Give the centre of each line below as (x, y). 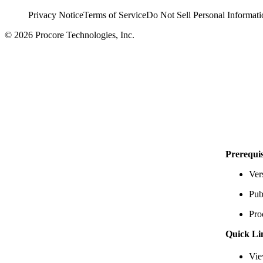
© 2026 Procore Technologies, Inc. (70, 35)
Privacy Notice (56, 15)
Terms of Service (115, 15)
